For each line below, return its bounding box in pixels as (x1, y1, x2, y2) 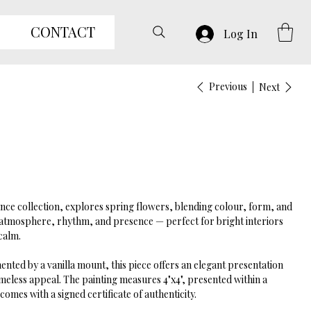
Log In (223, 26, 258, 41)
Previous (209, 80, 247, 94)
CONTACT (31, 22, 96, 41)
